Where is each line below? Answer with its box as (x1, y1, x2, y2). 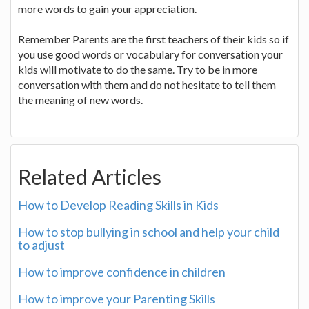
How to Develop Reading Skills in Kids (18, 197, 219, 212)
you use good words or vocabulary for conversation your (18, 47, 283, 61)
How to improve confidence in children (18, 263, 226, 279)
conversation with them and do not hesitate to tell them (18, 77, 276, 91)
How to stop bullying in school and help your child (18, 223, 279, 239)
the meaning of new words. (18, 92, 143, 106)
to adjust (18, 237, 65, 252)
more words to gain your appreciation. (18, 1, 197, 15)
